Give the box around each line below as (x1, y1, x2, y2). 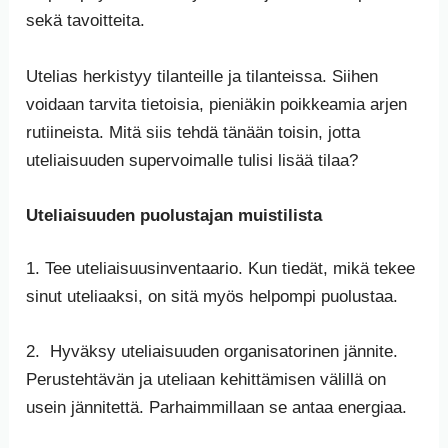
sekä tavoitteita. (26, 11, 146, 31)
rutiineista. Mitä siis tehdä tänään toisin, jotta (26, 122, 361, 142)
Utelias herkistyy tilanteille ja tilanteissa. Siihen (26, 66, 379, 86)
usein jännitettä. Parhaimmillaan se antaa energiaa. (26, 398, 408, 418)
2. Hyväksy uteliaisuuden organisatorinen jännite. (26, 342, 399, 362)
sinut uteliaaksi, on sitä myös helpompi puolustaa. (26, 287, 399, 307)
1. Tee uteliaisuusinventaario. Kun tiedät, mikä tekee (26, 259, 416, 279)
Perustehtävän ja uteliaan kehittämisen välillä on (26, 370, 387, 390)
